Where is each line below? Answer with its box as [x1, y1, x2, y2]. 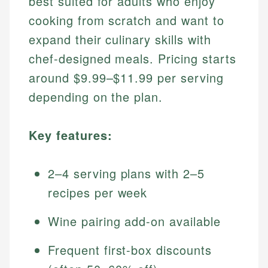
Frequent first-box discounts [48, 241, 212, 259]
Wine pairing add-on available [48, 212, 221, 230]
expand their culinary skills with [29, 31, 211, 48]
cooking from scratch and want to [29, 11, 224, 29]
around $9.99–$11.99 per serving [29, 69, 224, 87]
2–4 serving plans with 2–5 [48, 165, 205, 182]
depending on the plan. [29, 88, 163, 106]
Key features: [29, 126, 112, 144]
